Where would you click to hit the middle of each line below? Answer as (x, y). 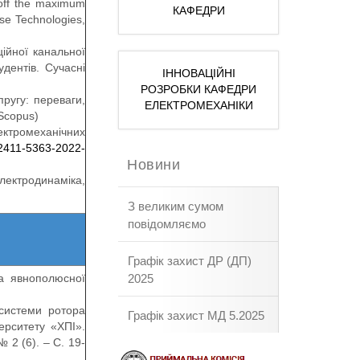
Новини (154, 165)
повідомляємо (167, 224)
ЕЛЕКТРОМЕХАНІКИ (198, 106)
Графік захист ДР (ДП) (190, 261)
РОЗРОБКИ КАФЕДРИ (199, 90)
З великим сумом (176, 207)
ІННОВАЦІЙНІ (198, 74)
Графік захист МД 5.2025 (196, 316)
